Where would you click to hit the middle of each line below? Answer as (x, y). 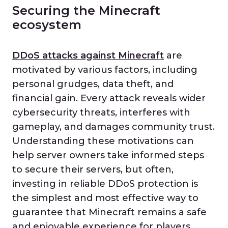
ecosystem (47, 25)
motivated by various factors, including (105, 70)
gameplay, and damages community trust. (113, 127)
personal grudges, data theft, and (93, 84)
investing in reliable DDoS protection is (105, 184)
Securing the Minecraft (86, 10)
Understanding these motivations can (103, 141)
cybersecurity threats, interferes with (101, 112)
